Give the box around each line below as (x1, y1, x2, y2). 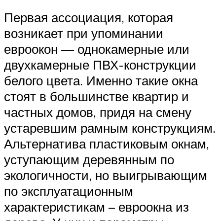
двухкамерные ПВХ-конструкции (4, 57, 196, 73)
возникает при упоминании (4, 25, 163, 41)
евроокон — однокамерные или (4, 41, 189, 57)
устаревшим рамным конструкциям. (4, 120, 216, 136)
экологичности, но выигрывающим (4, 167, 207, 184)
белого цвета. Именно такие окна (4, 73, 198, 89)
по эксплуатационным (4, 183, 133, 199)
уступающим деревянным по (4, 151, 174, 168)
